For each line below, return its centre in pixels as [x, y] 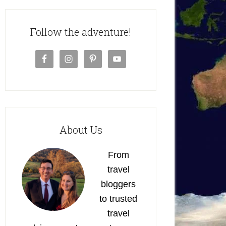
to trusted [118, 199]
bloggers [118, 184]
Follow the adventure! [81, 32]
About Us [81, 130]
